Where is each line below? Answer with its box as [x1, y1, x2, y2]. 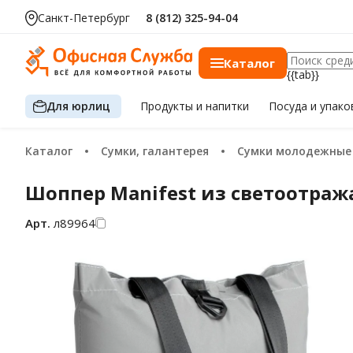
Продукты [140, 98, 197, 113]
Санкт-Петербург [38, 10, 130, 25]
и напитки [196, 98, 250, 113]
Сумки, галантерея [108, 143, 209, 158]
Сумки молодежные [244, 143, 351, 158]
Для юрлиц [46, 98, 110, 113]
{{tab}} [287, 67, 319, 82]
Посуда [268, 98, 310, 113]
